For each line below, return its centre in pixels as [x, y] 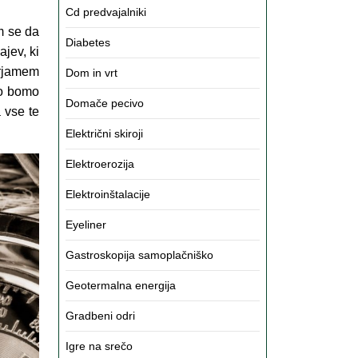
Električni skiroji [104, 133]
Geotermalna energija [121, 285]
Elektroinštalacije [108, 194]
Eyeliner [86, 225]
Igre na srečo [99, 346]
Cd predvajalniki [106, 12]
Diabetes [88, 42]
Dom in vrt [91, 73]
